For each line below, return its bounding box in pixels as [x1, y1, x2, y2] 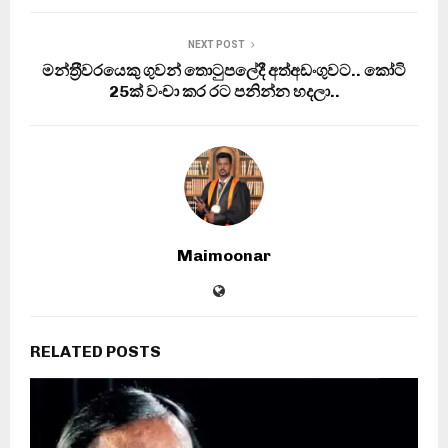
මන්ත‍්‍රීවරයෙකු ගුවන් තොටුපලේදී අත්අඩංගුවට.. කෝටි [42, 60, 406, 80]
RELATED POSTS [30, 341, 161, 361]
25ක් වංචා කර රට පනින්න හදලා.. [108, 81, 340, 101]
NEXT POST [187, 38, 245, 50]
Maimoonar [177, 245, 271, 265]
